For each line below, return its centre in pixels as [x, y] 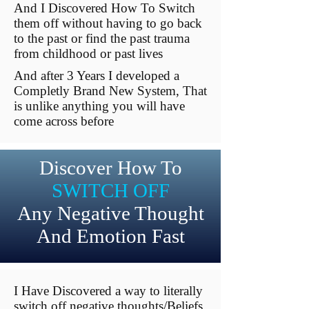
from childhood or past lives [90, 53]
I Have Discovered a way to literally [108, 291]
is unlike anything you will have [99, 106]
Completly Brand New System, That [110, 91]
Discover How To [110, 168]
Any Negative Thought [110, 213]
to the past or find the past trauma [102, 38]
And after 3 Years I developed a [97, 76]
